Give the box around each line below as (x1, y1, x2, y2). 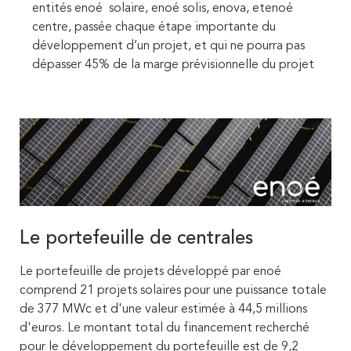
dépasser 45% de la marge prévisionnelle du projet (32, 58, 314, 71)
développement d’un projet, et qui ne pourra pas (32, 39, 305, 52)
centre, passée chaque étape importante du (32, 20, 276, 34)
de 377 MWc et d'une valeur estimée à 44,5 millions (20, 303, 307, 317)
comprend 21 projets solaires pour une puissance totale (20, 284, 327, 298)
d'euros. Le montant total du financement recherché (20, 322, 309, 335)
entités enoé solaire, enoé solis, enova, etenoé (32, 2, 293, 15)
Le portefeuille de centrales (20, 230, 253, 249)
